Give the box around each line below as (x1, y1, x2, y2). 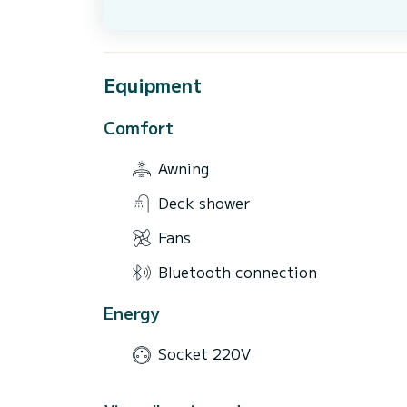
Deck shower (158, 191, 250, 213)
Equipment (104, 71, 202, 98)
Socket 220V (158, 342, 251, 365)
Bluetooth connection (158, 260, 317, 283)
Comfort (104, 114, 174, 139)
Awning (158, 157, 209, 180)
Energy (104, 300, 160, 324)
